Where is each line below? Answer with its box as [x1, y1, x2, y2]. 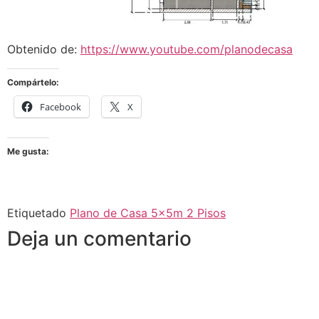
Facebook [40, 100, 81, 113]
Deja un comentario [7, 226, 192, 251]
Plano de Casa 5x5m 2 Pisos [70, 205, 226, 220]
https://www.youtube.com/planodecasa [80, 42, 293, 57]
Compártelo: [7, 76, 59, 88]
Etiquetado [7, 205, 70, 220]
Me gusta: [7, 145, 49, 157]
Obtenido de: [7, 42, 80, 57]
